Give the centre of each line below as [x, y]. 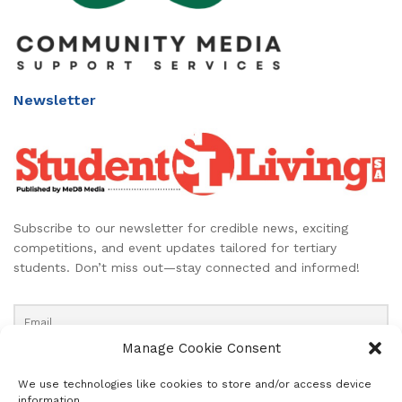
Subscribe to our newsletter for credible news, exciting [181, 227]
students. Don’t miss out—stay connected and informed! [187, 267]
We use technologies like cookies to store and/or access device [195, 384]
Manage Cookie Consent [201, 348]
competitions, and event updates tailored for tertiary [175, 247]
